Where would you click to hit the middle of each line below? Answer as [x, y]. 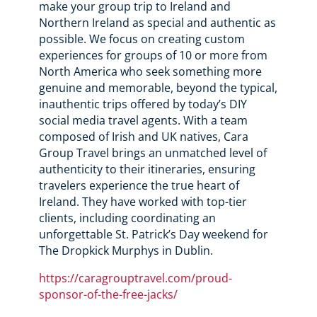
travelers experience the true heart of [139, 185]
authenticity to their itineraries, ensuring [147, 169]
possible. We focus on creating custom [142, 39]
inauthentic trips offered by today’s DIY [143, 104]
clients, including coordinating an [127, 218]
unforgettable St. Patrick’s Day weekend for [153, 234]
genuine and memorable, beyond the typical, [158, 87]
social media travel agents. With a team [143, 120]
